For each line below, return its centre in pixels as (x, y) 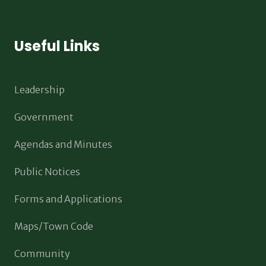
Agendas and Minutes (63, 144)
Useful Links (57, 46)
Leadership (39, 90)
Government (44, 117)
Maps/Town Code (54, 226)
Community (42, 254)
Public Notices (47, 172)
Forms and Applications (68, 199)
